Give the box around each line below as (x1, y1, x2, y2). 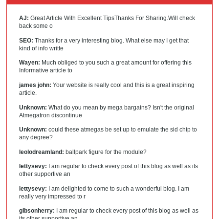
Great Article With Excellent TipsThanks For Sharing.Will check (29, 15, 196, 22)
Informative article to (19, 67, 73, 74)
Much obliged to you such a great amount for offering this (40, 59, 192, 66)
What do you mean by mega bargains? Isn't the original (47, 104, 195, 111)
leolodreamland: (19, 148, 65, 155)
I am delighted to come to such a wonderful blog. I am (47, 185, 190, 192)
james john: (19, 81, 52, 88)
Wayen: (19, 59, 41, 66)
